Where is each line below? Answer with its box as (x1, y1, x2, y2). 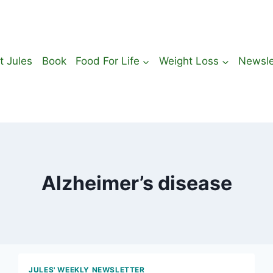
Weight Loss (159, 55, 219, 67)
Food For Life (75, 55, 140, 67)
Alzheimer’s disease (41, 171, 232, 195)
